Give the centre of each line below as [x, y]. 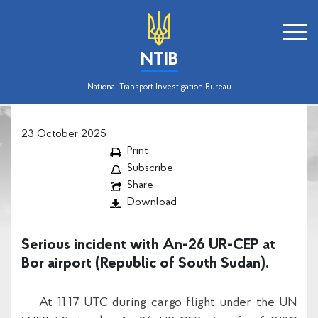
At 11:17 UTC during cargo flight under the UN [159, 303]
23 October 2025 [64, 134]
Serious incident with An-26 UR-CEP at [148, 245]
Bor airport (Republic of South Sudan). [145, 264]
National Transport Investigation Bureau [159, 87]
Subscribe [150, 168]
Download [152, 202]
